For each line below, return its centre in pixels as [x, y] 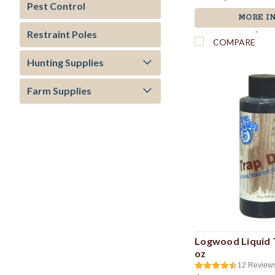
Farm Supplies [59, 91]
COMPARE [234, 42]
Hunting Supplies [65, 62]
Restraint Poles [62, 34]
